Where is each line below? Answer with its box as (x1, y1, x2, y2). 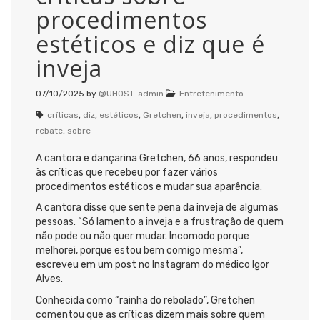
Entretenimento (179, 88, 244, 99)
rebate (36, 125, 63, 136)
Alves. (36, 273, 63, 286)
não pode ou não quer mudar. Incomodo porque (36, 230, 249, 243)
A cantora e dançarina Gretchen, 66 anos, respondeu (36, 151, 278, 164)
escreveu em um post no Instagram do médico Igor (36, 259, 269, 271)
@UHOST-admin (99, 88, 164, 99)
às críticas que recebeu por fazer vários (36, 166, 218, 179)
